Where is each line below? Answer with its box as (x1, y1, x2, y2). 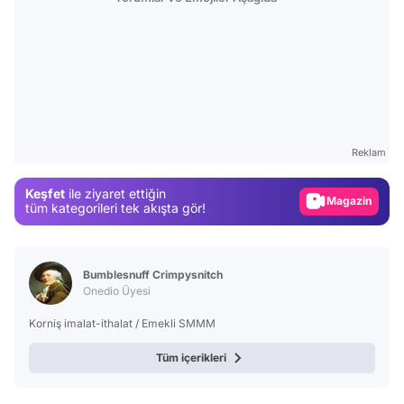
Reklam (352, 145, 386, 159)
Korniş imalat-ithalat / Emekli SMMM (29, 316, 216, 330)
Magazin (337, 164, 382, 179)
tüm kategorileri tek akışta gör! (25, 200, 206, 216)
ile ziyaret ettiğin (65, 186, 166, 202)
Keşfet (25, 186, 65, 202)
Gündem (338, 134, 382, 149)
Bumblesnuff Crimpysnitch (83, 267, 223, 281)
